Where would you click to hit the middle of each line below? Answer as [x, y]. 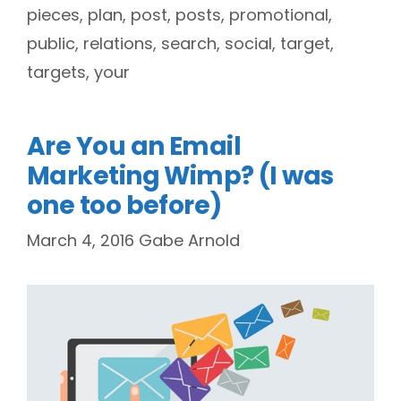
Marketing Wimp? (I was [180, 176]
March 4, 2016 [81, 241]
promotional [279, 15]
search [189, 44]
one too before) [124, 206]
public [51, 44]
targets [56, 73]
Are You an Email [134, 147]
